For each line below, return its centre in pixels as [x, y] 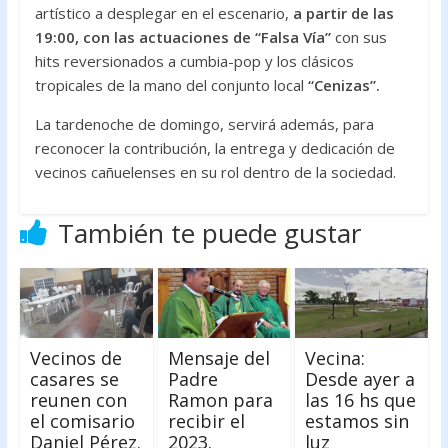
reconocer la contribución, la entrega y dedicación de [214, 148]
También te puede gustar [209, 233]
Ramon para [220, 399]
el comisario [82, 420]
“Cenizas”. [345, 85]
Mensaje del [218, 357]
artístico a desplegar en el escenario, [161, 13]
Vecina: [335, 357]
